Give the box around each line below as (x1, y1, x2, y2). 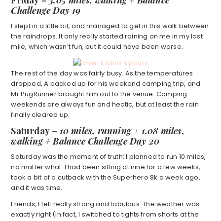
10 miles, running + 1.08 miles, (59, 125, 184, 137)
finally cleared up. (11, 110, 70, 120)
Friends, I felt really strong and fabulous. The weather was (11, 199, 200, 209)
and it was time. (11, 183, 63, 193)
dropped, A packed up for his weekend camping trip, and (11, 79, 201, 89)
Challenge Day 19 (11, 4, 81, 17)
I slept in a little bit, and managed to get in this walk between (11, 21, 209, 31)
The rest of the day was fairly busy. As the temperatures (11, 69, 193, 78)
